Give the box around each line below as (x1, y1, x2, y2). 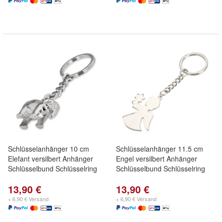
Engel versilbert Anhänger (116, 154, 197, 164)
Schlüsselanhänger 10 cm (8, 144, 89, 154)
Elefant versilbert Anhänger (8, 154, 93, 164)
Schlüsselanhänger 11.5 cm (116, 144, 203, 154)
